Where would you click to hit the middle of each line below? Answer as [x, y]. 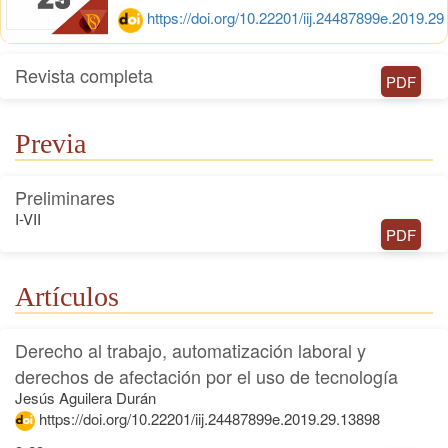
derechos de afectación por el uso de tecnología [206, 376]
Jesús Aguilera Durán [85, 398]
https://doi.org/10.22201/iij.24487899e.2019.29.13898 [209, 419]
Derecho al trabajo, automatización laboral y [190, 350]
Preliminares [65, 197]
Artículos [67, 297]
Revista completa [84, 75]
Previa [50, 144]
